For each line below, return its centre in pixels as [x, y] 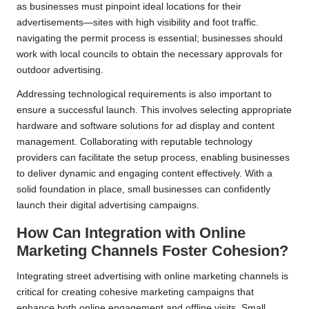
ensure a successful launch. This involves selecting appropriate [154, 110]
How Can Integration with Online [131, 232]
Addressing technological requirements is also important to [144, 94]
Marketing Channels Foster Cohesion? [152, 250]
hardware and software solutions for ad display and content [146, 126]
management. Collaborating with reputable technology [134, 141]
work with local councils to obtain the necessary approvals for [150, 54]
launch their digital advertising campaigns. [108, 205]
